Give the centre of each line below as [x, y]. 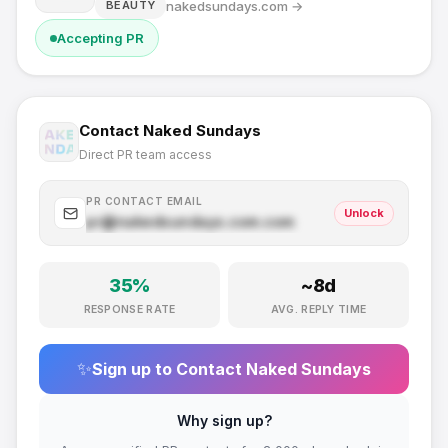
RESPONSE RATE [129, 309]
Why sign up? [224, 420]
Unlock [364, 212]
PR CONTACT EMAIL [144, 201]
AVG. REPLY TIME [318, 309]
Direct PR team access [145, 154]
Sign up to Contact [169, 369]
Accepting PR [100, 38]
